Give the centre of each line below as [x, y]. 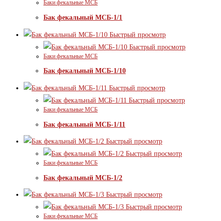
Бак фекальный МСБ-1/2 [83, 178]
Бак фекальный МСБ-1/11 [84, 124]
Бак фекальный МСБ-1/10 [85, 71]
